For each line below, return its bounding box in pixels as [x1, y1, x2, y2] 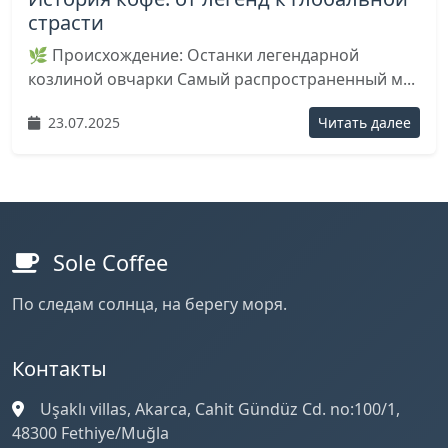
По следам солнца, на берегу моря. [12, 293, 287, 315]
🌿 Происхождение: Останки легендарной [28, 44, 359, 66]
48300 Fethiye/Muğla [12, 422, 169, 444]
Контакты [12, 355, 107, 382]
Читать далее [318, 113, 411, 132]
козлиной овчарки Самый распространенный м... [28, 68, 415, 90]
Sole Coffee [47, 248, 168, 277]
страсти [28, 9, 104, 36]
